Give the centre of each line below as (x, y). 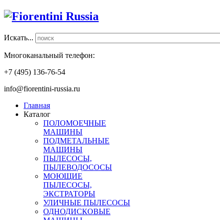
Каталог (37, 114)
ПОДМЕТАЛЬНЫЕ (76, 140)
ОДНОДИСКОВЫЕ (77, 211)
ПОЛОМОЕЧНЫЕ (75, 123)
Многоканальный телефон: (49, 55)
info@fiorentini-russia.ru (42, 88)
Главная (37, 105)
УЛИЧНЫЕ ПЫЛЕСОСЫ (87, 202)
